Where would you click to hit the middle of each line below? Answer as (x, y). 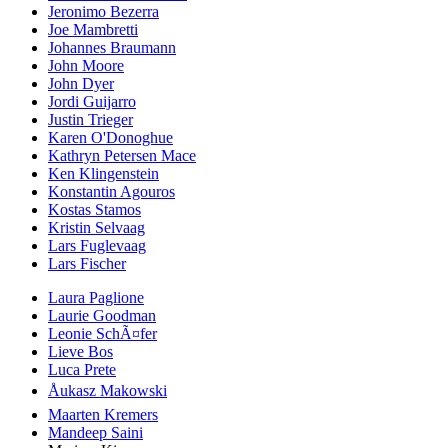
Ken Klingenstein (103, 174)
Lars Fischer (87, 264)
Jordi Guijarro (92, 102)
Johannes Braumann (112, 48)
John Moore (86, 66)
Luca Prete (82, 370)
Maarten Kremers (103, 415)
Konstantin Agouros (111, 192)
